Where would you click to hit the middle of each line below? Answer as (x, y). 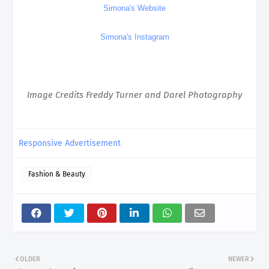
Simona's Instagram (134, 37)
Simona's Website (134, 8)
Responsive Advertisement (70, 144)
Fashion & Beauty (57, 174)
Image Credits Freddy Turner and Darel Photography (134, 95)
